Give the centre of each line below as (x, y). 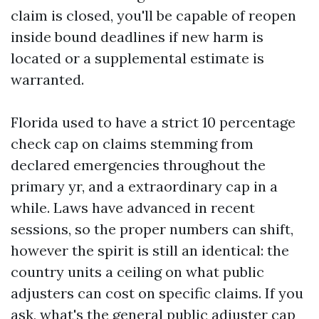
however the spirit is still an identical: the (150, 250)
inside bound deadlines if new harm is (137, 37)
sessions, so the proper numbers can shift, (152, 229)
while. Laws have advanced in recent (133, 208)
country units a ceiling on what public (137, 272)
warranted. (47, 79)
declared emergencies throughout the (138, 165)
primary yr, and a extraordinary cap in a (144, 186)
